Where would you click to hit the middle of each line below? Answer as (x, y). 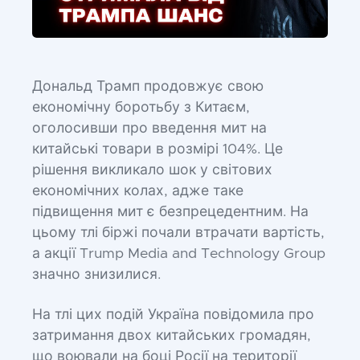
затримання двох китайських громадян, (172, 336)
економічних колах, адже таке (138, 191)
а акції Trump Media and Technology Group (179, 254)
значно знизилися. (96, 275)
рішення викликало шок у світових (152, 170)
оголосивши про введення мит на (149, 129)
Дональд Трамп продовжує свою (148, 87)
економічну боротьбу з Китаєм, (141, 108)
